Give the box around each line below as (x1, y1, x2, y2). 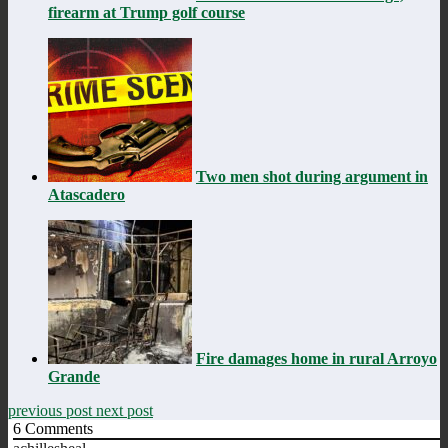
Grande (48, 367, 100, 385)
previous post (8, 401, 96, 419)
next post (96, 401, 153, 419)
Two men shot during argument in (196, 167, 428, 185)
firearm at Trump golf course (48, 3, 245, 21)
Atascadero (48, 185, 125, 203)
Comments (21, 419, 93, 437)
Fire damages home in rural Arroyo (196, 349, 437, 367)
